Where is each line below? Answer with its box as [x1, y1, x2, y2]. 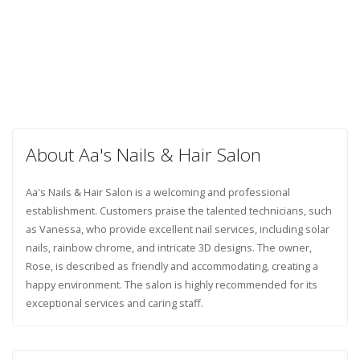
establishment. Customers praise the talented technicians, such [25, 202, 332, 218]
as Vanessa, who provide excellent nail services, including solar [25, 221, 329, 236]
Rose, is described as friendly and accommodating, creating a [25, 258, 318, 273]
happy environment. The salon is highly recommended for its [25, 276, 317, 292]
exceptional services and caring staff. [25, 295, 203, 310]
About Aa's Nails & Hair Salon [25, 141, 261, 167]
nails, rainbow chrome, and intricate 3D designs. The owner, [25, 239, 312, 255]
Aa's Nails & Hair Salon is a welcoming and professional [25, 184, 290, 199]
